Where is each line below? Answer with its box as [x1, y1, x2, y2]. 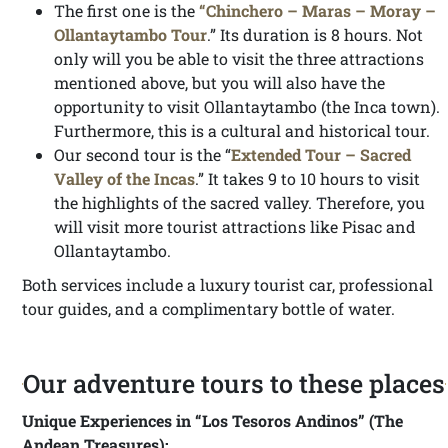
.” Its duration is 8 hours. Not [207, 24, 423, 45]
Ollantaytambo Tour [54, 24, 207, 45]
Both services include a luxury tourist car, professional [22, 274, 433, 295]
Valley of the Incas [54, 168, 195, 189]
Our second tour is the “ [54, 144, 231, 165]
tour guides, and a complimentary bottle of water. [22, 298, 395, 319]
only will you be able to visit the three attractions [54, 48, 424, 69]
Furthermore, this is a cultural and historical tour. [54, 120, 430, 141]
